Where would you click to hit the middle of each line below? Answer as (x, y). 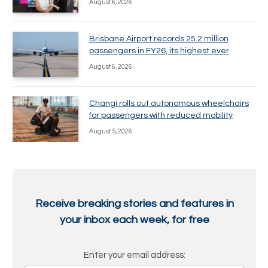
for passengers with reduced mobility (161, 115)
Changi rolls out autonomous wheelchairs (169, 103)
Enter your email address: (134, 255)
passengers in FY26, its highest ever (159, 51)
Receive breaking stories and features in (134, 203)
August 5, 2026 (111, 131)
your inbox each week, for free (134, 220)
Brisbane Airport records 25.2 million (159, 39)
